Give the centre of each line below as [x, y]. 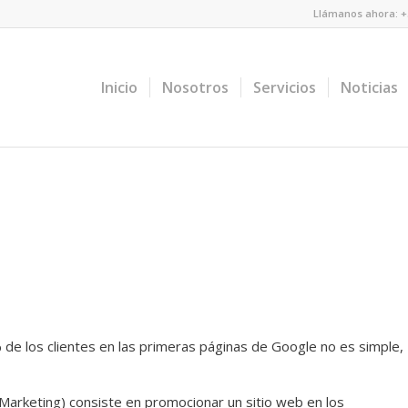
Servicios [284, 87]
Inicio [119, 87]
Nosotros [195, 87]
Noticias [369, 87]
